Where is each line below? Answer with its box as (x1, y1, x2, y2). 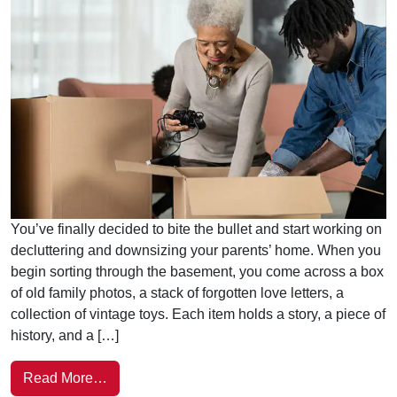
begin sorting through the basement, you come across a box (11, 264, 384, 280)
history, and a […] (11, 328, 119, 344)
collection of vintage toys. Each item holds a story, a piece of (11, 307, 385, 323)
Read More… (23, 370, 107, 386)
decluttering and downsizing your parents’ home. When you (11, 243, 381, 259)
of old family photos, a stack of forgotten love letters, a (11, 285, 344, 301)
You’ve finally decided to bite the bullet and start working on (11, 222, 382, 237)
